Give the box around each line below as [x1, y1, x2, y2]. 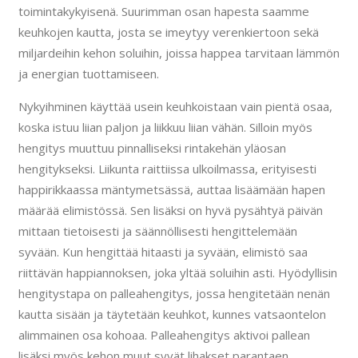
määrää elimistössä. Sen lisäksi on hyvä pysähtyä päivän [18, 201, 323, 218]
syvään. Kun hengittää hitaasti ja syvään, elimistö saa [18, 243, 308, 260]
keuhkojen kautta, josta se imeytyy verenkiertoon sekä [18, 23, 319, 40]
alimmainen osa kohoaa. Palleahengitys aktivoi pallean [18, 326, 310, 343]
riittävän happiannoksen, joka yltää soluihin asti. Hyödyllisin [18, 264, 337, 280]
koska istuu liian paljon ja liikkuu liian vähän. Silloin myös [18, 118, 312, 135]
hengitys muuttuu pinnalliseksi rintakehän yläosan [18, 139, 286, 156]
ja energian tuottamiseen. [18, 65, 159, 82]
